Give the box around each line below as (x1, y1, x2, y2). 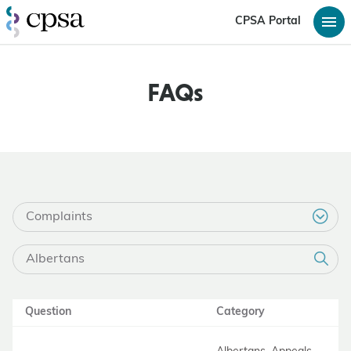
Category (216, 306, 265, 318)
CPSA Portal (235, 16, 301, 27)
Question (25, 306, 71, 318)
